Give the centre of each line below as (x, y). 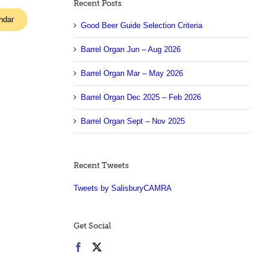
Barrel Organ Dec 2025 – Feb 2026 (141, 98)
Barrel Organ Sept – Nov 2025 (133, 121)
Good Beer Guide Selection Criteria (141, 26)
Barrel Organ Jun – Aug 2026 (130, 50)
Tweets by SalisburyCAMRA (122, 188)
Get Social (92, 226)
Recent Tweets (101, 166)
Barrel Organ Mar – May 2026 (132, 74)
